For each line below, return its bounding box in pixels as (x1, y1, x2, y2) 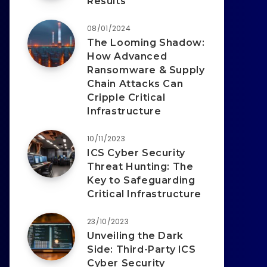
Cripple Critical (87, 92, 166, 104)
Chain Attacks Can (87, 78, 184, 90)
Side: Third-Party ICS (87, 244, 196, 256)
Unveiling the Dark (87, 230, 184, 242)
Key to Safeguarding (87, 175, 195, 187)
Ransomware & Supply (87, 64, 205, 76)
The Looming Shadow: (87, 37, 205, 49)
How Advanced (87, 51, 167, 63)
